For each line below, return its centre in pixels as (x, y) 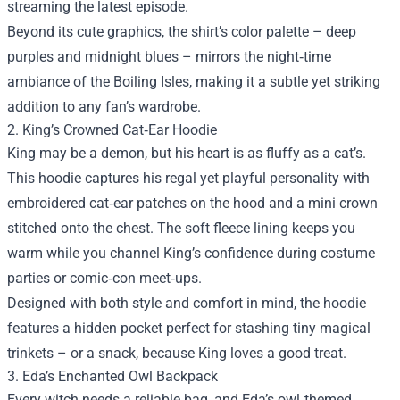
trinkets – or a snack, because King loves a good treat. (177, 354)
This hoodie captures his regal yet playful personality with (188, 179)
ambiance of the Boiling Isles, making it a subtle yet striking (194, 82)
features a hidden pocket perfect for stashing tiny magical (189, 329)
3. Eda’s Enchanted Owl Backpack (112, 377)
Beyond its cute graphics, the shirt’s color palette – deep (182, 32)
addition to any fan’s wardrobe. (104, 107)
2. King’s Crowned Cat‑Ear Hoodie (112, 130)
